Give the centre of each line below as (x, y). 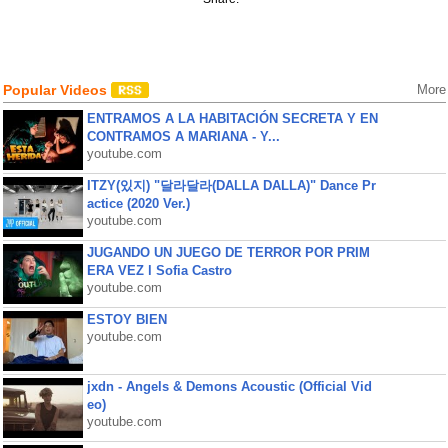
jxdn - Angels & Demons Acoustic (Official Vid (229, 386)
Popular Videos (56, 90)
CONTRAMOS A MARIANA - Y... (183, 136)
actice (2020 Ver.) (138, 203)
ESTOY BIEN (126, 319)
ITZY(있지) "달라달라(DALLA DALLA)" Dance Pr (231, 185)
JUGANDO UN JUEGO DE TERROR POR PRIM (228, 252)
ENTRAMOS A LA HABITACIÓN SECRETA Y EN (232, 118)
